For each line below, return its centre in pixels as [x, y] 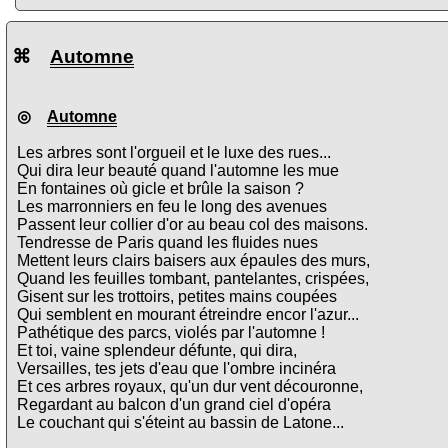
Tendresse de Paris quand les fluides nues [167, 243]
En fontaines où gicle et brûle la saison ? [160, 189]
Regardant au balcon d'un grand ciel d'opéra [174, 405]
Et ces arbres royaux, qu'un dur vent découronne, [190, 387]
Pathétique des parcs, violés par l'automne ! [171, 333]
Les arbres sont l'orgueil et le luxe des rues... [174, 153]
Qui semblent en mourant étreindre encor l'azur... [188, 315]
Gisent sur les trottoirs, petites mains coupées [177, 297]
